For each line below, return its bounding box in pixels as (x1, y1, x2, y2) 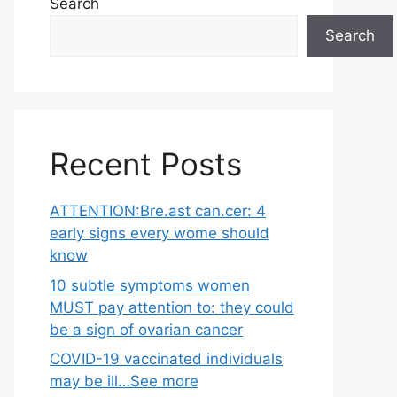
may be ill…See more (50, 372, 198, 390)
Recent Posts (50, 145, 242, 183)
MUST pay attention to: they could (50, 298, 294, 316)
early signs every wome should (50, 224, 269, 242)
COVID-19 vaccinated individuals (50, 350, 283, 368)
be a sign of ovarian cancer (50, 320, 243, 339)
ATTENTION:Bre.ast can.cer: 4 (50, 202, 266, 220)
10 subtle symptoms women (50, 276, 250, 294)
